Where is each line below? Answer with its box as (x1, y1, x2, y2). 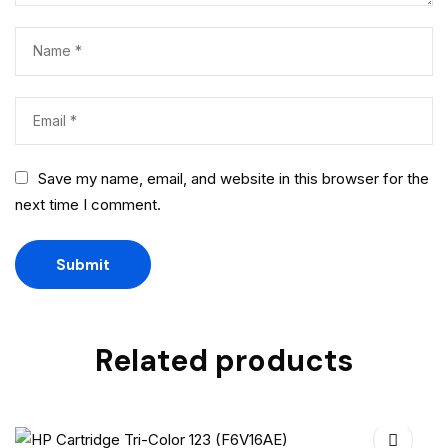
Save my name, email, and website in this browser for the (37, 169, 429, 189)
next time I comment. (15, 195, 161, 215)
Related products (95, 341, 353, 381)
